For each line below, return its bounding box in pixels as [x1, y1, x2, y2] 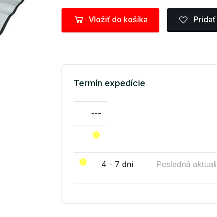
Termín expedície [74, 77, 145, 88]
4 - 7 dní [101, 159, 133, 169]
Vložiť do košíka [89, 15, 148, 25]
